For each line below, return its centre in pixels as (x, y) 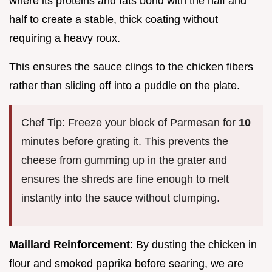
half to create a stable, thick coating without (114, 19)
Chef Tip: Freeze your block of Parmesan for (130, 122)
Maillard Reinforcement (70, 244)
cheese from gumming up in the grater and (124, 160)
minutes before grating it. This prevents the (125, 141)
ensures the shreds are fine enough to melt (125, 179)
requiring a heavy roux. (65, 38)
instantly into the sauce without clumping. (121, 198)
